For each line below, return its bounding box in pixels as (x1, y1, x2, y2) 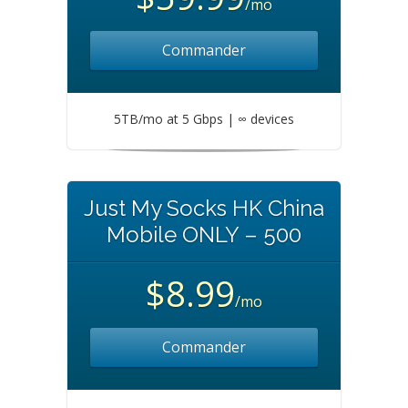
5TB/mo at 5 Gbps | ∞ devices (114, 110, 294, 127)
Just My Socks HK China (84, 195, 324, 221)
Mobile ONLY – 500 (107, 221, 301, 248)
